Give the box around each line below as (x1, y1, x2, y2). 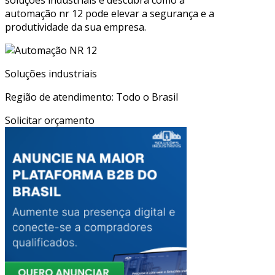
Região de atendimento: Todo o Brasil (5, 90, 178, 104)
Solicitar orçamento (5, 114, 95, 128)
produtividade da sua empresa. (5, 20, 146, 34)
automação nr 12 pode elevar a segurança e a (5, 7, 214, 21)
